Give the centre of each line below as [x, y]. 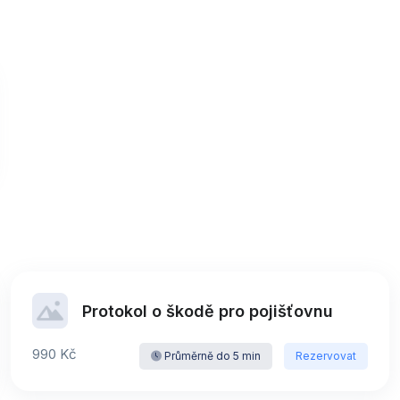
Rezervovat [325, 356]
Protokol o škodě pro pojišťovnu [207, 311]
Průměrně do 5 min [212, 356]
